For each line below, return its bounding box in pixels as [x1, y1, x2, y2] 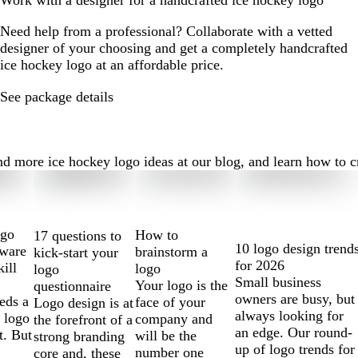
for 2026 [235, 257, 285, 274]
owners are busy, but [235, 291, 356, 308]
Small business [235, 274, 322, 291]
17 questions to [34, 227, 122, 244]
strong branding [34, 328, 125, 344]
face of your [135, 293, 206, 310]
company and [135, 310, 213, 327]
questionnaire [34, 277, 112, 294]
